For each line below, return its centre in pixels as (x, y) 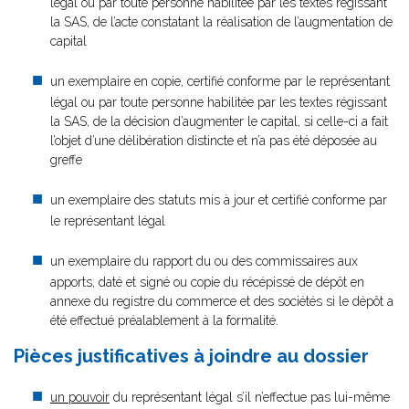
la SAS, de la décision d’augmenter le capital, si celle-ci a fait (219, 121)
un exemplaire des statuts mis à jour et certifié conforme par (219, 200)
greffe (66, 160)
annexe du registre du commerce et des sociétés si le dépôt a (222, 301)
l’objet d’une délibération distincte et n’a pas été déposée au (214, 141)
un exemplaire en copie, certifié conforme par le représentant (220, 81)
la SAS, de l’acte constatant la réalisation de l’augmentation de (221, 22)
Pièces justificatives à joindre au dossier (191, 356)
